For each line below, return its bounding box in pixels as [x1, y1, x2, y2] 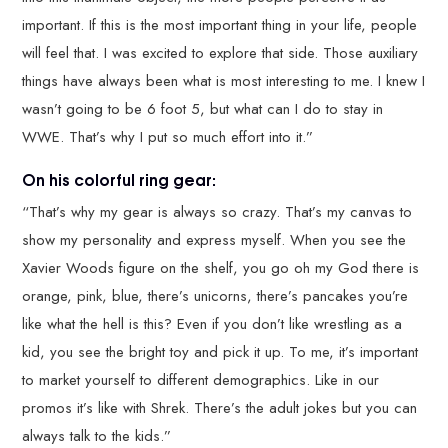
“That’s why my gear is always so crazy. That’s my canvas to [22, 200, 413, 223]
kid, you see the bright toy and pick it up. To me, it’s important [22, 340, 419, 363]
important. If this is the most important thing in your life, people [22, 14, 418, 37]
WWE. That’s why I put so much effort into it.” [22, 126, 314, 149]
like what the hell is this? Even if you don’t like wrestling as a [22, 312, 403, 335]
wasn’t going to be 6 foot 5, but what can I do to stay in [22, 98, 384, 121]
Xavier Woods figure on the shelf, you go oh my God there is [22, 256, 420, 279]
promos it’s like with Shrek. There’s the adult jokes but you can [22, 396, 418, 419]
